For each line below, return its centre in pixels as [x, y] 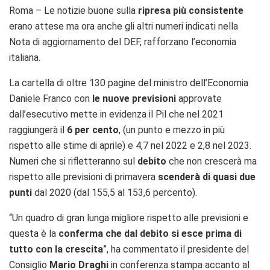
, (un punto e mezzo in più [172, 130]
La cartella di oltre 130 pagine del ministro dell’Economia [129, 83]
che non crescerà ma [212, 161]
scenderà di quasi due [207, 177]
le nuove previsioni [134, 98]
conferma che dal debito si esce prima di [150, 233]
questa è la [34, 233]
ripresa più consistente [191, 10]
